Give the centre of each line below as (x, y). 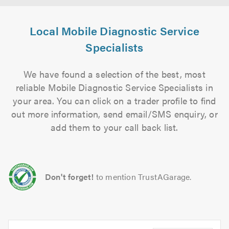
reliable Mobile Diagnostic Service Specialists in (114, 87)
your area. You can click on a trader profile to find (114, 100)
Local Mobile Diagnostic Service (114, 30)
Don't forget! (70, 177)
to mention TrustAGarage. (144, 177)
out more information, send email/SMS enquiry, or (114, 114)
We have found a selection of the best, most (114, 74)
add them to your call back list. (114, 127)
